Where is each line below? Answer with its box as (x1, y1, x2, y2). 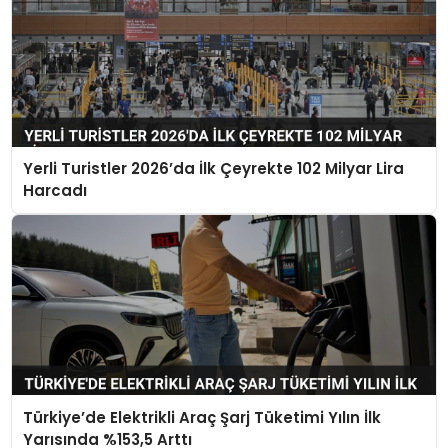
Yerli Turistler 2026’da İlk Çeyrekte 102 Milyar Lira (23, 158, 405, 180)
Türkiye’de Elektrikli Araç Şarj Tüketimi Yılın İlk (23, 406, 382, 428)
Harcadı (23, 180, 88, 202)
